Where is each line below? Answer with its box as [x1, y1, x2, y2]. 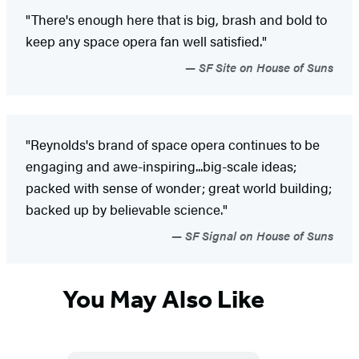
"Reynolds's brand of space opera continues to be [26, 134, 320, 154]
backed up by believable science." [26, 199, 228, 219]
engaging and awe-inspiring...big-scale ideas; [26, 155, 296, 175]
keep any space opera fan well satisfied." [26, 30, 267, 50]
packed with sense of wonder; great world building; [26, 177, 332, 197]
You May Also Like [63, 284, 264, 315]
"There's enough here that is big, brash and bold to [26, 9, 327, 29]
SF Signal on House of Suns [182, 226, 333, 244]
